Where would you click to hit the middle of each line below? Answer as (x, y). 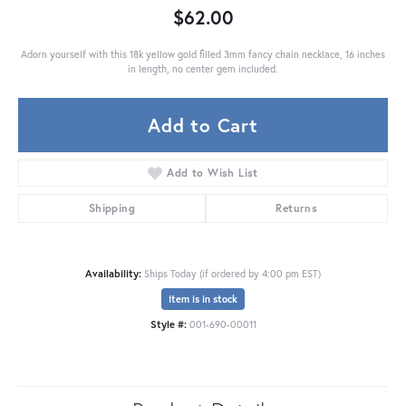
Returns (297, 208)
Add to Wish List (213, 172)
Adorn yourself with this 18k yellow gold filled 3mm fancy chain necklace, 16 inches (203, 53)
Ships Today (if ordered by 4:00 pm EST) (232, 273)
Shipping (111, 208)
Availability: (113, 273)
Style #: (168, 324)
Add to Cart (203, 125)
